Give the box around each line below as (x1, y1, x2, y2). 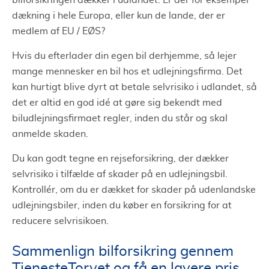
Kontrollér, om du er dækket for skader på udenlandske (12, 184, 256, 195)
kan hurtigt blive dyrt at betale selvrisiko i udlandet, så (12, 82, 257, 92)
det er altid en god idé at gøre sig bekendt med (12, 97, 222, 107)
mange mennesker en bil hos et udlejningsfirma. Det (12, 66, 243, 76)
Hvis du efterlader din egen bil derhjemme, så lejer (12, 50, 237, 61)
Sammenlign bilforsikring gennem (12, 244, 234, 259)
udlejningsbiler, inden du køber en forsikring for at (12, 200, 232, 210)
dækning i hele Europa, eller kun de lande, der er (12, 10, 225, 20)
